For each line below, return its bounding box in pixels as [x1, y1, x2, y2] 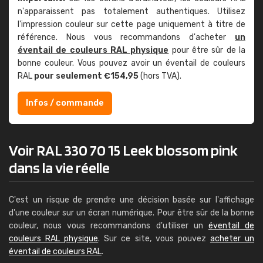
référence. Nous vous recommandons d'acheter [18, 32, 235, 42]
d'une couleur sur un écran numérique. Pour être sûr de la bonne [9, 208, 254, 218]
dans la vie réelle [9, 159, 110, 177]
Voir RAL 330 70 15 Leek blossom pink [9, 141, 238, 159]
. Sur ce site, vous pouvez [98, 234, 210, 244]
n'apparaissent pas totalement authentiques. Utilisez [18, 6, 245, 16]
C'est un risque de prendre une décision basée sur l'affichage [9, 195, 254, 205]
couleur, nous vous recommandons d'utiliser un [9, 221, 208, 231]
